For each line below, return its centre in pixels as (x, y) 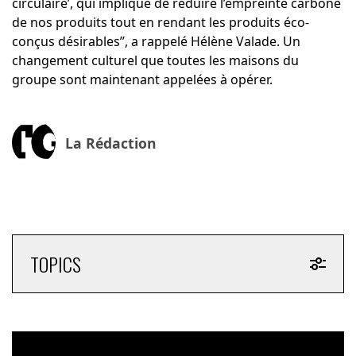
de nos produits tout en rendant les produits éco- (160, 23)
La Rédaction (110, 143)
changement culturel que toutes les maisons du (155, 61)
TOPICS (55, 264)
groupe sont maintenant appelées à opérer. (142, 80)
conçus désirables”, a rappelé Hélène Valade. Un (156, 42)
